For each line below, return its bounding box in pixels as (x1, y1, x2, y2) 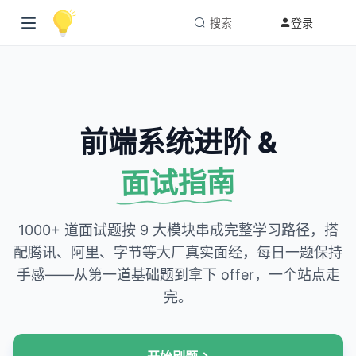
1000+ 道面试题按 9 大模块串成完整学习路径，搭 (17, 221, 339, 238)
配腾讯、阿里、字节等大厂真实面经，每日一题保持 (14, 243, 342, 261)
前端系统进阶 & (79, 124, 277, 160)
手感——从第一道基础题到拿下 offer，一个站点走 (16, 265, 340, 283)
